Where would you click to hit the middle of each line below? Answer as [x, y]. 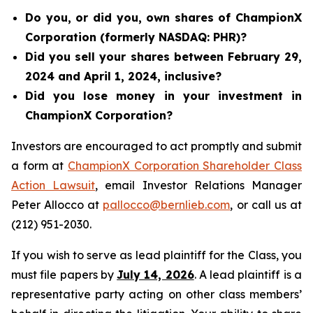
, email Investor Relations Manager [199, 185]
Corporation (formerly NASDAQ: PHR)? [136, 37]
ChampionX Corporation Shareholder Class [185, 166]
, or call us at [266, 205]
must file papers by [64, 275]
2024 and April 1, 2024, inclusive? [123, 76]
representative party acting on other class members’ [156, 294]
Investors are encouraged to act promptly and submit [156, 146]
